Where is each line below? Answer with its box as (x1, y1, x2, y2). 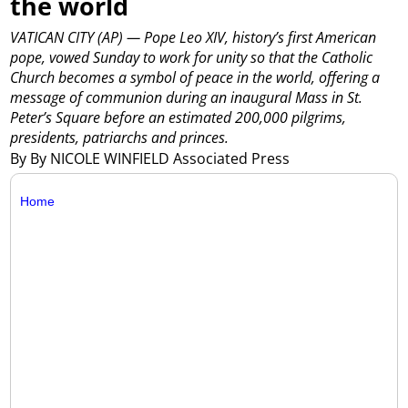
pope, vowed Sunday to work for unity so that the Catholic (10, 46, 373, 67)
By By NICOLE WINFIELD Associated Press (10, 148, 294, 168)
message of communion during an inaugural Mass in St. (10, 87, 363, 107)
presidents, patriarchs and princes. (10, 127, 229, 148)
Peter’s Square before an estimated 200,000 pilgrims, (10, 107, 347, 127)
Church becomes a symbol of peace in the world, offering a (10, 66, 381, 87)
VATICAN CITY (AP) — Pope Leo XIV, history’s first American (10, 26, 377, 47)
